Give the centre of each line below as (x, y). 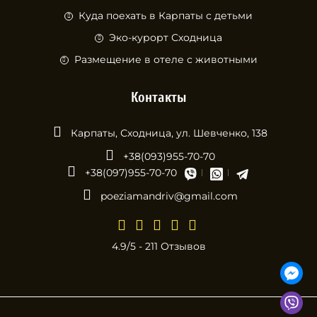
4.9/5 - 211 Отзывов (158, 247)
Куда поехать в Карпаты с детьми (166, 16)
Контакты (158, 98)
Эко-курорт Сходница (166, 38)
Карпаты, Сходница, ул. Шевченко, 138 (169, 133)
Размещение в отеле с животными (166, 60)
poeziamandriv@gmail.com (169, 196)
